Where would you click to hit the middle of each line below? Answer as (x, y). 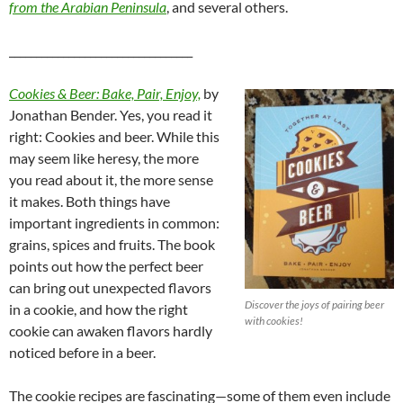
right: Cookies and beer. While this (114, 137)
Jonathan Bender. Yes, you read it (111, 115)
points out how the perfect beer (106, 266)
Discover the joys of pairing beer (314, 304)
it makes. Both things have (90, 201)
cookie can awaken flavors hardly (111, 331)
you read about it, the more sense (111, 180)
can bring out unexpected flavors (110, 288)
